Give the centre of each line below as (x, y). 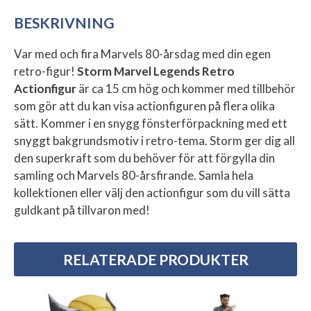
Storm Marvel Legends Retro (156, 71)
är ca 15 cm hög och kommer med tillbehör (186, 88)
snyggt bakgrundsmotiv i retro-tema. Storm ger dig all (154, 140)
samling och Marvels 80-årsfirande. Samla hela (134, 175)
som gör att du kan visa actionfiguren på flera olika (144, 106)
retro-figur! (45, 71)
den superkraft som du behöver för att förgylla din (144, 158)
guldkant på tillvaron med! (82, 210)
